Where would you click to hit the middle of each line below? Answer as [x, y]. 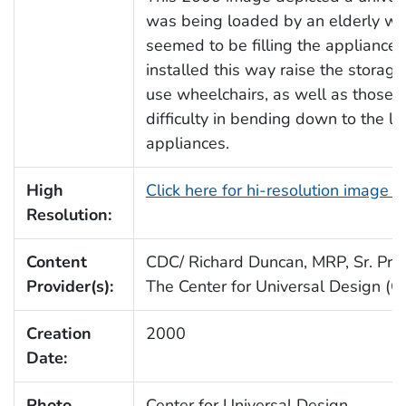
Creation [58, 333]
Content [56, 261]
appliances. [187, 143]
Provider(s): [69, 286]
